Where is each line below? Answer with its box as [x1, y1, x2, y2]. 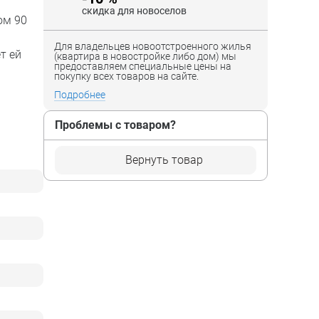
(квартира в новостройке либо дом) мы [54, 50, 236, 62]
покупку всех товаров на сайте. [54, 70, 199, 82]
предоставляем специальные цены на [54, 60, 231, 72]
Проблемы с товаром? [55, 117, 176, 132]
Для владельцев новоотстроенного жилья [54, 40, 251, 52]
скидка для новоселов [82, 4, 187, 16]
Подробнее [54, 88, 105, 100]
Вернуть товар [125, 152, 203, 167]
